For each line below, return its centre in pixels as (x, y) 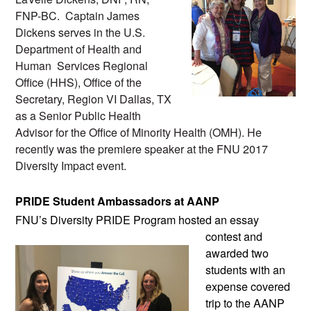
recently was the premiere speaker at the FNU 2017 (142, 149)
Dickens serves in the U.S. (80, 33)
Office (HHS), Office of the (78, 83)
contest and (234, 236)
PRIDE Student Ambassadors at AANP (117, 201)
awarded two (237, 253)
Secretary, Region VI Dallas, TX (93, 99)
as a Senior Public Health (78, 116)
